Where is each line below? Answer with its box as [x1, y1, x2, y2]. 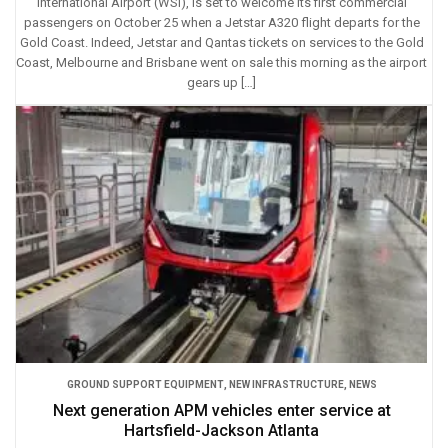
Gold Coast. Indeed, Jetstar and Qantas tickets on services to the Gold [19, 34, 424, 50]
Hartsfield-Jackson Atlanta [124, 420, 319, 440]
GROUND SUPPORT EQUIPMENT [66, 378, 224, 390]
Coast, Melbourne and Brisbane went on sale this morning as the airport [16, 54, 427, 70]
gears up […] [187, 74, 256, 90]
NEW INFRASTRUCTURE [228, 378, 344, 390]
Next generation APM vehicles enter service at [52, 400, 391, 420]
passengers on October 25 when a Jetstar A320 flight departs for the [23, 14, 420, 30]
